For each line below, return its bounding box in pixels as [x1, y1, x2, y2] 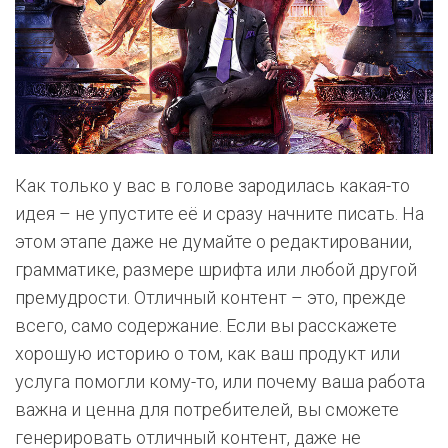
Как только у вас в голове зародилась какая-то [15, 174, 410, 196]
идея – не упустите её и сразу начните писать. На [15, 202, 424, 224]
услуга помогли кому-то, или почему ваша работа [15, 370, 425, 392]
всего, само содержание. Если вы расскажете [15, 314, 397, 336]
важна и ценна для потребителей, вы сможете [15, 398, 399, 420]
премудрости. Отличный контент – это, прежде [15, 286, 406, 308]
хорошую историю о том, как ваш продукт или [15, 342, 400, 364]
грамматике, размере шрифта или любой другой [15, 258, 417, 280]
